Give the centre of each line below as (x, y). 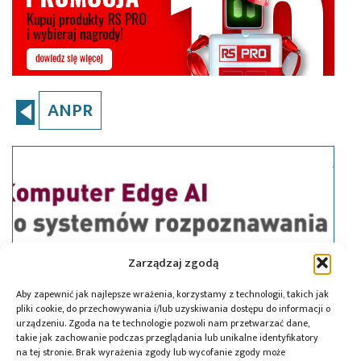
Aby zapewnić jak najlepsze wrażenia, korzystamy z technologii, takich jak (172, 294)
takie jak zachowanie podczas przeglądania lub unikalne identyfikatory (167, 338)
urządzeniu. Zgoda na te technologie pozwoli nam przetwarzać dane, (163, 323)
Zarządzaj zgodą (173, 263)
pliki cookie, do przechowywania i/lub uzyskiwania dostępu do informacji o (173, 309)
